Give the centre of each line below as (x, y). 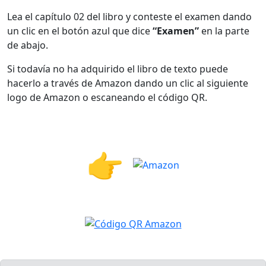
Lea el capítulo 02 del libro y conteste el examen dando (129, 17)
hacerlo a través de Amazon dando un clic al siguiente (128, 83)
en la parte (224, 31)
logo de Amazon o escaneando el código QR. (107, 97)
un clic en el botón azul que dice (80, 31)
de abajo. (28, 45)
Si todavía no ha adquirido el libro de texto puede (118, 69)
